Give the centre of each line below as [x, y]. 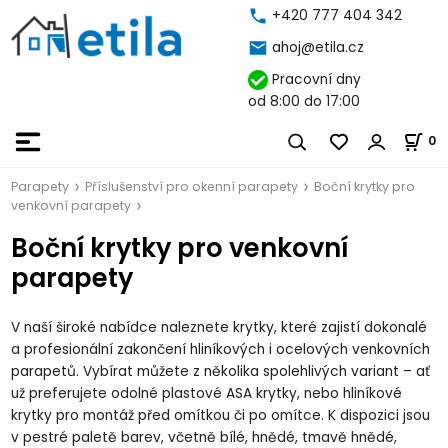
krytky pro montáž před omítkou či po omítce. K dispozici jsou [221, 415]
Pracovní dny [314, 79]
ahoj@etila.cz [317, 47]
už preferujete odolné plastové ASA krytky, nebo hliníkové [207, 393]
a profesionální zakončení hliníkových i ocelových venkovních [221, 349]
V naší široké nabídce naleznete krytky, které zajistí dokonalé [219, 327]
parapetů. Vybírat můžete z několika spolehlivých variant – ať [221, 371]
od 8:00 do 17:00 [303, 101]
